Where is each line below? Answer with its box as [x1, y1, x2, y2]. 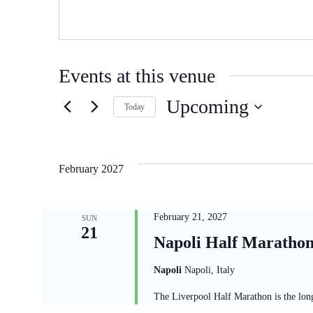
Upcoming [166, 96, 249, 118]
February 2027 [59, 162, 124, 175]
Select [166, 126, 196, 141]
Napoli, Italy [184, 264, 235, 275]
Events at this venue [59, 64, 215, 87]
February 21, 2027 [153, 211, 227, 222]
